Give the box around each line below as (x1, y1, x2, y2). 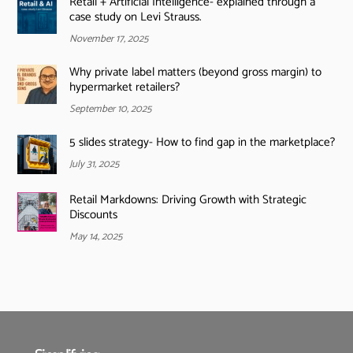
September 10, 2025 (69, 100, 151, 117)
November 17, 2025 (69, 30, 148, 47)
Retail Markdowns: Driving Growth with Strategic (69, 189, 307, 210)
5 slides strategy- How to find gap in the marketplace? (69, 132, 335, 153)
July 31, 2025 (69, 156, 119, 173)
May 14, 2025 (69, 228, 122, 245)
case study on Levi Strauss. (69, 6, 202, 27)
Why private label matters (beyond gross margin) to (69, 61, 321, 82)
